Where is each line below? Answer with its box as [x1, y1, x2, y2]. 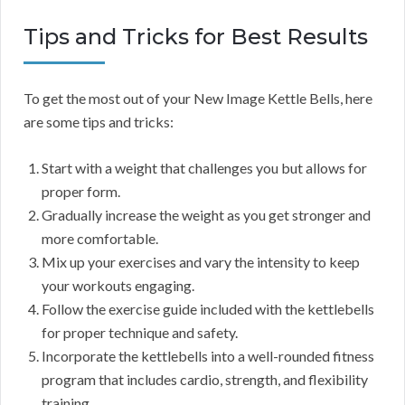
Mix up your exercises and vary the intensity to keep [42, 253, 360, 271]
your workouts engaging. [42, 277, 194, 295]
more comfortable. [42, 230, 158, 248]
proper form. [42, 183, 120, 201]
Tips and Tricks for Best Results [24, 24, 368, 51]
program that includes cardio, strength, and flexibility [42, 371, 368, 389]
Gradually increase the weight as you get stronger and [42, 206, 371, 224]
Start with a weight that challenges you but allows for [42, 159, 367, 177]
